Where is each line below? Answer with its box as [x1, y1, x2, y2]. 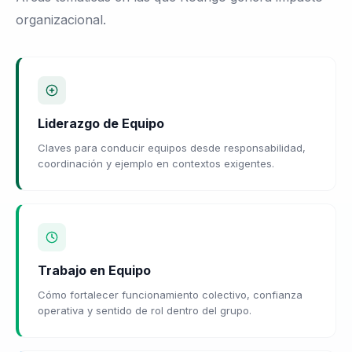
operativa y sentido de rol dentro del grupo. [38, 303, 251, 317]
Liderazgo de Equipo [38, 115, 164, 131]
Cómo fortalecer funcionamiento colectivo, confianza [38, 288, 302, 301]
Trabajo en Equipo [38, 262, 151, 278]
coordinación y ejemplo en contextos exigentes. [38, 156, 274, 170]
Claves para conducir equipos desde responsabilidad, [38, 141, 306, 154]
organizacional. [16, 11, 106, 27]
